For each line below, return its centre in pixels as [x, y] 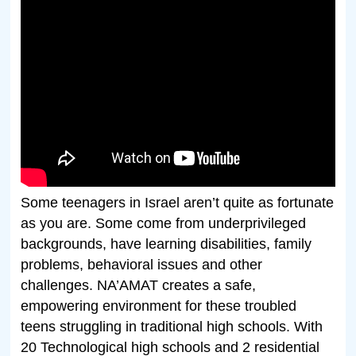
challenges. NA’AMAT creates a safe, [139, 285]
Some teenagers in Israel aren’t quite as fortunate [178, 202]
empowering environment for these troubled [159, 306]
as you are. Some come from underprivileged [164, 223]
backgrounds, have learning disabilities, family [166, 244]
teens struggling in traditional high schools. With [172, 326]
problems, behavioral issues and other [142, 264]
